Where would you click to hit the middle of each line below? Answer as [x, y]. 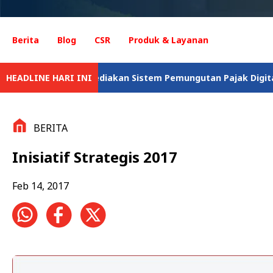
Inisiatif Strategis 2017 [95, 157]
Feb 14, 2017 [41, 186]
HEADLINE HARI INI [49, 78]
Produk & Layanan [168, 40]
